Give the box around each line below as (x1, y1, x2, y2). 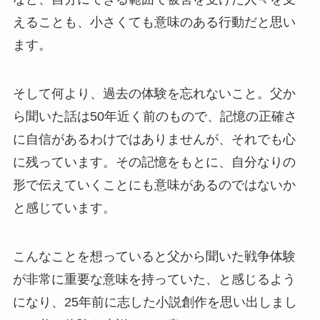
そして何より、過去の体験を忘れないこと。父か (12, 86, 296, 101)
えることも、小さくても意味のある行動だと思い (12, 14, 296, 29)
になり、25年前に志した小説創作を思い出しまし (12, 294, 297, 309)
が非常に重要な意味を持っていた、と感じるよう (12, 271, 296, 286)
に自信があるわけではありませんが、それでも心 (12, 131, 296, 146)
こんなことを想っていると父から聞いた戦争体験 (12, 249, 296, 264)
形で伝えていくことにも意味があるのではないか (12, 177, 296, 192)
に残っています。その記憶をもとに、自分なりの (12, 154, 296, 169)
